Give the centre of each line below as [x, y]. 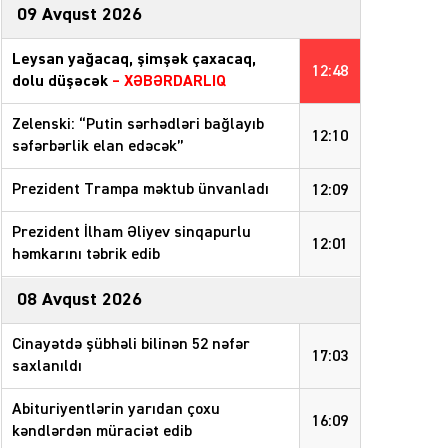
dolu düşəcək [60, 81]
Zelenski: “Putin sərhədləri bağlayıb [138, 124]
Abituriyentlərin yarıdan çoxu [116, 409]
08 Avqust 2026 [79, 299]
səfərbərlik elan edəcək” [98, 146]
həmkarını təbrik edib [86, 254]
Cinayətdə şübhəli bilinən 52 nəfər [131, 344]
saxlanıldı [47, 366]
